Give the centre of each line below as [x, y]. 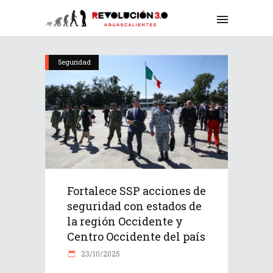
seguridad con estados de [134, 206]
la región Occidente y [125, 222]
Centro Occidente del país [136, 237]
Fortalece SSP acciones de [136, 191]
